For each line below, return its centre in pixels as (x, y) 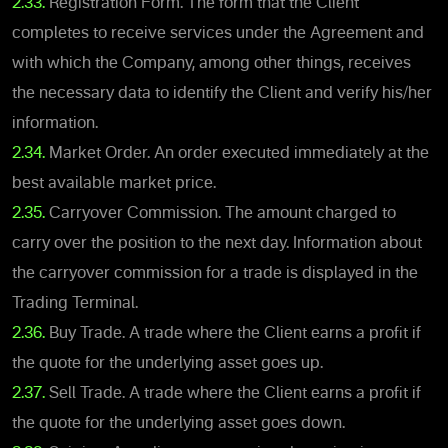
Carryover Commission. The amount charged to (220, 213)
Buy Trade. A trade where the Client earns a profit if (233, 333)
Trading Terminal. (75, 303)
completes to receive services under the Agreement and (218, 33)
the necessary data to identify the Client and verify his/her (222, 93)
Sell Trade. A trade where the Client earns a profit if (233, 393)
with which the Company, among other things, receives (211, 63)
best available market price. (114, 183)
